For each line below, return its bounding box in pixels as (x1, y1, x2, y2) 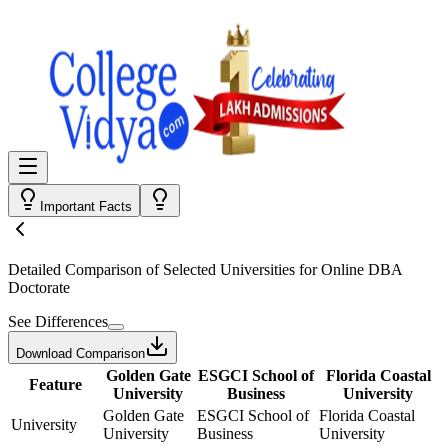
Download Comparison (16, 346, 145, 361)
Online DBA (321, 261, 402, 278)
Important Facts (40, 199, 132, 214)
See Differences (8, 313, 108, 330)
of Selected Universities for (142, 261, 321, 278)
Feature (28, 376, 82, 393)
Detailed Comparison (8, 261, 142, 278)
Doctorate (8, 279, 70, 296)
